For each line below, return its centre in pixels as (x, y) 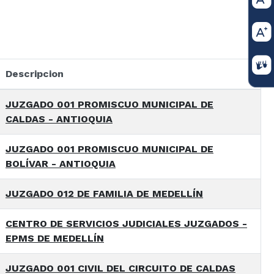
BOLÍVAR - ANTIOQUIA (61, 164)
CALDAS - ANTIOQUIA (59, 119)
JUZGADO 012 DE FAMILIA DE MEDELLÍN (104, 194)
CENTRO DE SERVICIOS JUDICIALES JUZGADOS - (126, 224)
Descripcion (35, 74)
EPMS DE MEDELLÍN (55, 239)
